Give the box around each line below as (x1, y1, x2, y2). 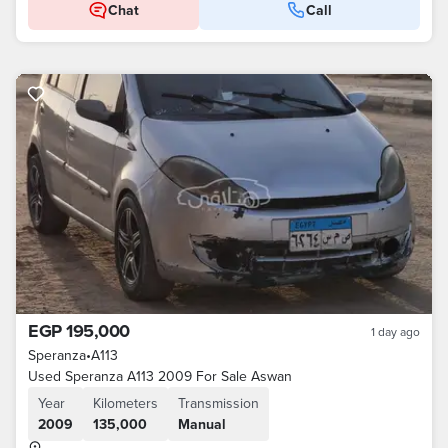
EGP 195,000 (28, 318, 130, 344)
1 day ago (371, 323, 420, 340)
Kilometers (93, 393, 158, 413)
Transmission (178, 393, 259, 413)
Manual (178, 414, 226, 434)
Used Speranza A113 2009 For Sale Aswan (28, 366, 292, 386)
